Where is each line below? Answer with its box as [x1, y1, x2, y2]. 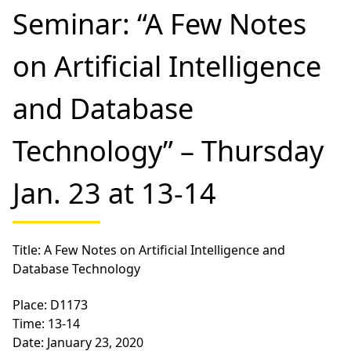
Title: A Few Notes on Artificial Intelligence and [13, 241, 285, 259]
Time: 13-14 [13, 315, 80, 332]
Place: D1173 [13, 296, 88, 313]
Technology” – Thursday [13, 132, 324, 170]
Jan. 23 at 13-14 [13, 174, 216, 212]
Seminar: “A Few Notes [13, 5, 306, 43]
